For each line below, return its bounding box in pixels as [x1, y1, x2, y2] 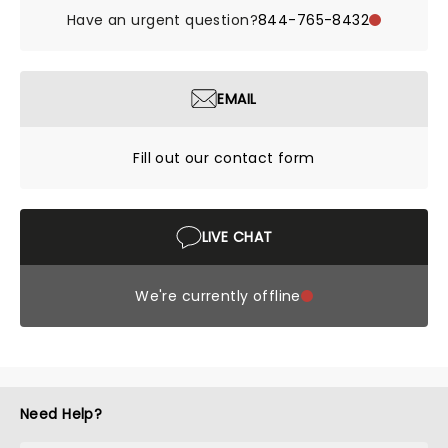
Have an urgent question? [66, 10, 259, 30]
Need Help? [20, 404, 103, 424]
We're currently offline [135, 286, 301, 306]
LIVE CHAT [201, 226, 273, 247]
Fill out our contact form [133, 148, 315, 168]
